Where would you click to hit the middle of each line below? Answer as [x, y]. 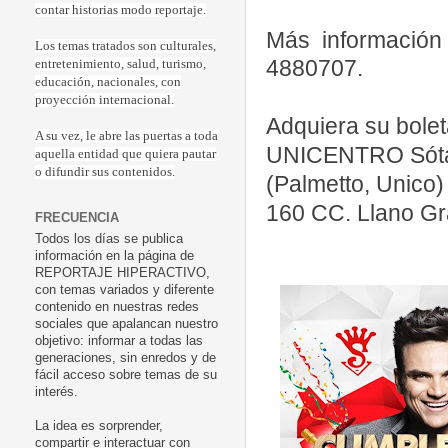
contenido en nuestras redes [117, 307]
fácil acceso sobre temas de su [126, 375]
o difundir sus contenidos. [105, 172]
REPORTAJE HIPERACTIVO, [122, 273]
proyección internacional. [104, 100]
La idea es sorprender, [99, 426]
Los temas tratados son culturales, [125, 46]
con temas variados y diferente [124, 290]
